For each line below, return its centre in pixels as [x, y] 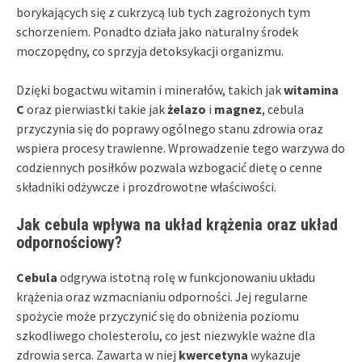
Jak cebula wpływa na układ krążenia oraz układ [177, 224]
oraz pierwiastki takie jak [96, 109]
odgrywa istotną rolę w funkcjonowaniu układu [186, 277]
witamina [311, 89]
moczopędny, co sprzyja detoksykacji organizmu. [150, 51]
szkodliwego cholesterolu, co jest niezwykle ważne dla [166, 335]
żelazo [187, 109]
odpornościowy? [69, 242]
